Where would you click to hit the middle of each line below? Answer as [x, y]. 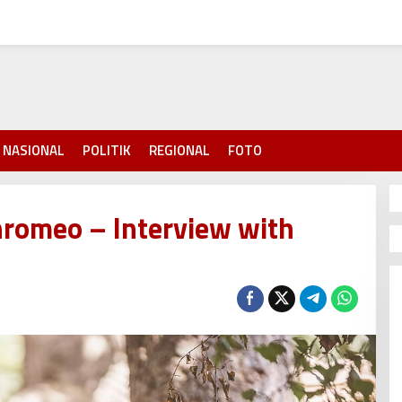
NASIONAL [34, 150]
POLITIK [107, 150]
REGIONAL [179, 150]
